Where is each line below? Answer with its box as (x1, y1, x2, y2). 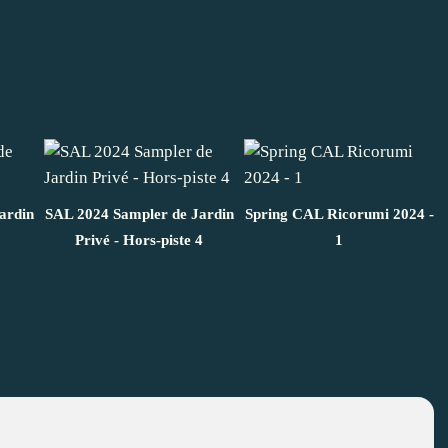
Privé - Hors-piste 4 (75, 231, 203, 248)
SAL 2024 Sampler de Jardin (44, 205, 234, 222)
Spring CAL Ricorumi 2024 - (244, 205, 434, 222)
